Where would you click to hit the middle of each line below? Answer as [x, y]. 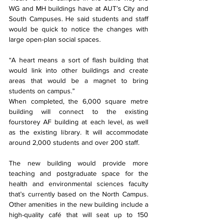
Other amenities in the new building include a [79, 205]
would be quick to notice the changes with [79, 29]
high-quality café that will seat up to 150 [79, 215]
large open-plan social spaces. [55, 40]
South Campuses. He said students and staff [79, 19]
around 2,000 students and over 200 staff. [74, 143]
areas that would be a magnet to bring [79, 81]
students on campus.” [42, 91]
